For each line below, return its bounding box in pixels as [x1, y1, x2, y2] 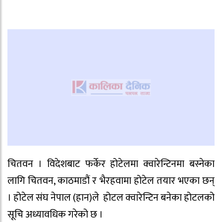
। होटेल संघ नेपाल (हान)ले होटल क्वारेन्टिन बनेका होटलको [7, 189, 215, 206]
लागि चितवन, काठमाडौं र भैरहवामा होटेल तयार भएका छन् [7, 172, 215, 189]
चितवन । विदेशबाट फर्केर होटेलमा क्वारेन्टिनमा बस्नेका [7, 155, 215, 172]
